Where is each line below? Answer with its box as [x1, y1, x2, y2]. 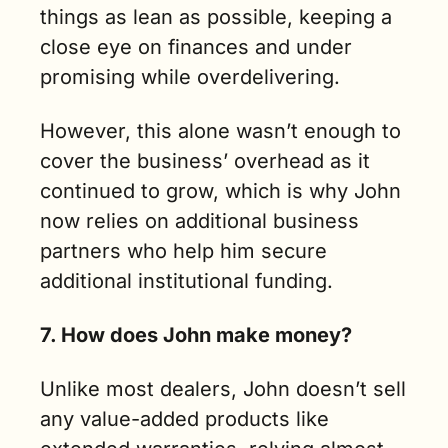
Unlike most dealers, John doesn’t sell [40, 377, 406, 402]
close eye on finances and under [40, 35, 352, 60]
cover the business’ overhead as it [40, 149, 370, 174]
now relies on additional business [40, 209, 359, 234]
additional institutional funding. [40, 269, 339, 294]
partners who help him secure [40, 239, 327, 264]
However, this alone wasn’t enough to [40, 119, 401, 144]
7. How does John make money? [40, 323, 352, 348]
